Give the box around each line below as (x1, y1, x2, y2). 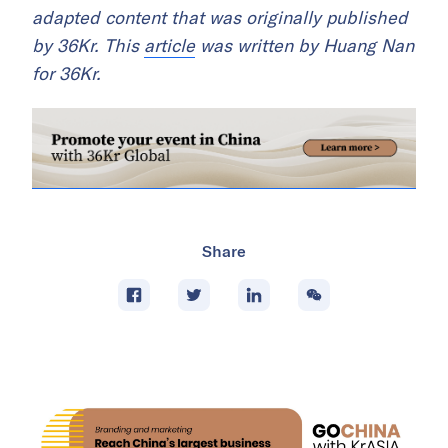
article (144, 34, 195, 57)
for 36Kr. (32, 62, 101, 85)
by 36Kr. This (32, 34, 144, 57)
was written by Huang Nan (195, 34, 414, 57)
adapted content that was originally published (32, 6, 408, 29)
